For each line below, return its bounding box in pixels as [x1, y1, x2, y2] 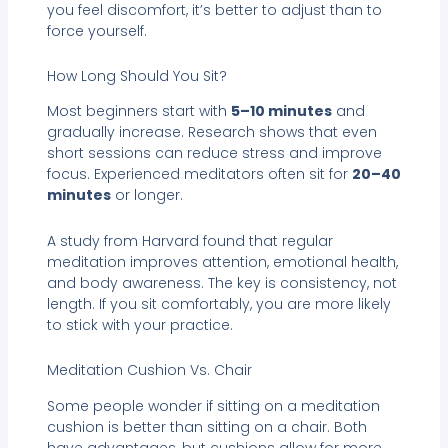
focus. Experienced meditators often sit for [46, 164, 352, 185]
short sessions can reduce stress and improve [46, 143, 382, 164]
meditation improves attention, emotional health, [46, 251, 398, 272]
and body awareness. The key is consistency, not [46, 272, 397, 293]
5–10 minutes [230, 101, 332, 122]
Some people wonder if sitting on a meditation [46, 395, 380, 416]
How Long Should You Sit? [46, 66, 227, 87]
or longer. [110, 185, 183, 206]
